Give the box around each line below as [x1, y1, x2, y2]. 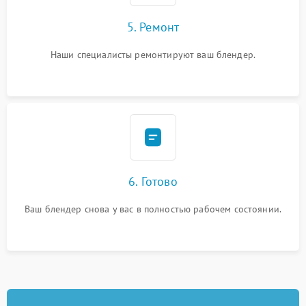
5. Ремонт [126, 19, 180, 35]
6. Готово [128, 173, 178, 189]
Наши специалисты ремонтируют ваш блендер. [50, 48, 256, 61]
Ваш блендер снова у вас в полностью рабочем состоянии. [24, 203, 282, 215]
